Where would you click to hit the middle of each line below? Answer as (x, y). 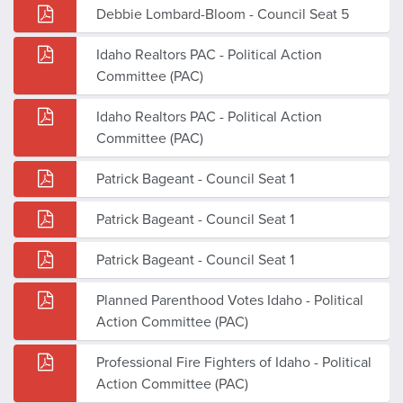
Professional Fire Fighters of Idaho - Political (234, 362)
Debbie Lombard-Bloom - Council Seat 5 (223, 14)
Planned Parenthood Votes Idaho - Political (230, 300)
